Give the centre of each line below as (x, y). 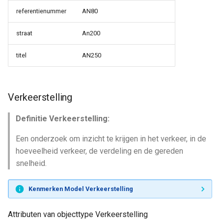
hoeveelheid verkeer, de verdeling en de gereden (99, 151)
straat (24, 33)
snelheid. (31, 163)
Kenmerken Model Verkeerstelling (81, 189)
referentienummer (41, 11)
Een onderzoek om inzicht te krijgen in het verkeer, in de (111, 139)
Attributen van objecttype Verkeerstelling (78, 214)
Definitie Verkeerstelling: (63, 119)
